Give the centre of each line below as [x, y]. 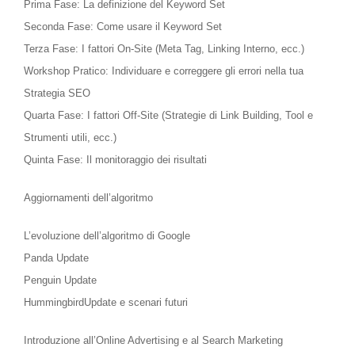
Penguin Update [60, 281]
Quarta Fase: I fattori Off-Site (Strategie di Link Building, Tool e [168, 116]
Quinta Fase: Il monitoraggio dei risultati [115, 160]
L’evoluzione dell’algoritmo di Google [107, 236]
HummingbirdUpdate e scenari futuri [106, 303]
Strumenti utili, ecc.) [70, 138]
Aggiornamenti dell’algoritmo [88, 198]
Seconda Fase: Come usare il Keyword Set [123, 27]
